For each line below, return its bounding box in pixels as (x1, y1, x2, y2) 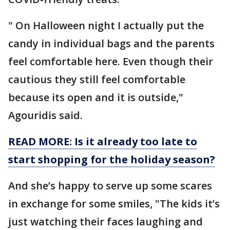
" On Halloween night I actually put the (8, 18, 204, 32)
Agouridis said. (8, 108, 83, 122)
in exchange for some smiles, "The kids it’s (8, 197, 220, 210)
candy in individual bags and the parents (8, 36, 215, 50)
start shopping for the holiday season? (8, 152, 215, 166)
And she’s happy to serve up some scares (8, 179, 212, 193)
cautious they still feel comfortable (8, 72, 185, 86)
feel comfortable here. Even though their (8, 54, 213, 68)
